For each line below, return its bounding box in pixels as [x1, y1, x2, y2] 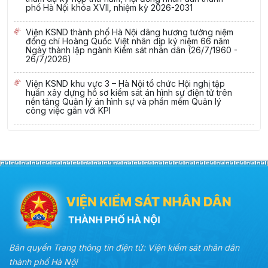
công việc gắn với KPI [26, 105, 111, 115]
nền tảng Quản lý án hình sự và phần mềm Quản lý [26, 96, 221, 106]
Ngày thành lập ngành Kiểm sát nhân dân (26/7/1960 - [26, 44, 237, 55]
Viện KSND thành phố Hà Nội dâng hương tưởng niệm [26, 26, 233, 37]
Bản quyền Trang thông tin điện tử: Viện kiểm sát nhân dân [9, 242, 239, 252]
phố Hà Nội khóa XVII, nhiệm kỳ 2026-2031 [26, 2, 193, 13]
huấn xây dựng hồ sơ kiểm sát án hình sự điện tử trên [26, 87, 232, 98]
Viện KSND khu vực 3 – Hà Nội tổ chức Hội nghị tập [26, 78, 225, 89]
